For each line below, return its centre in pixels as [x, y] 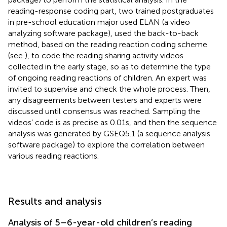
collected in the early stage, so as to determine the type [109, 66]
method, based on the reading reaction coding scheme [108, 44]
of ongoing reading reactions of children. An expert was [107, 78]
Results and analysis [55, 201]
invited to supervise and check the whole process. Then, [109, 89]
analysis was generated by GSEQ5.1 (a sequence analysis [109, 133]
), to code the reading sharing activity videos [104, 55]
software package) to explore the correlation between [106, 144]
